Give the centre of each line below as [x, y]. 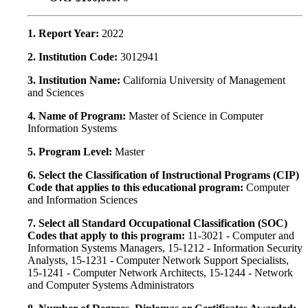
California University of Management [204, 80]
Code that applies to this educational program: [137, 188]
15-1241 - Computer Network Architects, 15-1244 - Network [160, 273]
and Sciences [56, 93]
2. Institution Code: [74, 57]
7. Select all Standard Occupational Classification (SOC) [157, 223]
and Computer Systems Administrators [111, 285]
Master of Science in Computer [196, 116]
